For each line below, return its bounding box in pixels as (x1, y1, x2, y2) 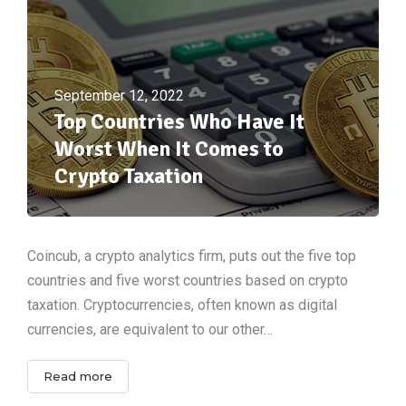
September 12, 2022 (54, 86, 184, 104)
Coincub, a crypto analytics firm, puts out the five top (27, 246, 356, 265)
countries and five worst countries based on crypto (27, 271, 348, 289)
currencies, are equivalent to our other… (27, 320, 273, 338)
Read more (43, 368, 112, 383)
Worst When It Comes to (54, 134, 284, 162)
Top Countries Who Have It (54, 107, 304, 135)
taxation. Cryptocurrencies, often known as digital (27, 295, 337, 314)
